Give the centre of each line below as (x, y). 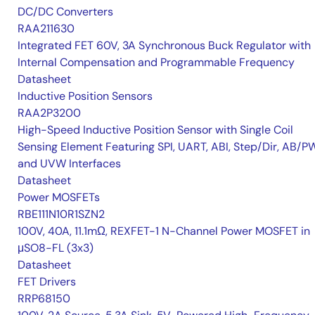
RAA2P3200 (49, 113)
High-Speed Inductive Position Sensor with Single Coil (155, 130)
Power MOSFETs (59, 198)
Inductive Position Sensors (85, 96)
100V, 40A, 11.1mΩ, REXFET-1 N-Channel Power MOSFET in (164, 231)
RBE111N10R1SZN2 (61, 214)
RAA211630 (46, 29)
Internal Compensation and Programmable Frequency (156, 63)
